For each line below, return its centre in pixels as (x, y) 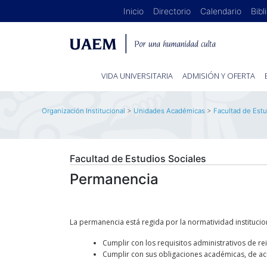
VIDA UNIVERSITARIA (137, 76)
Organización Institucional (83, 111)
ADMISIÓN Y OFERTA (219, 76)
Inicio (134, 11)
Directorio (172, 11)
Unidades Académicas (169, 111)
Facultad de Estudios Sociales (138, 159)
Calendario (221, 11)
